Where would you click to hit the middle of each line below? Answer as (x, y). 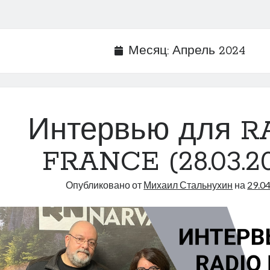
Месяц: (151, 51)
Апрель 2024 (209, 51)
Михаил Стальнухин (188, 185)
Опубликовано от (105, 185)
